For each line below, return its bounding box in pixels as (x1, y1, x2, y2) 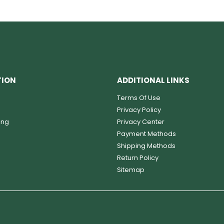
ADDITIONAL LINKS (117, 75, 189, 86)
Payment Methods (117, 129, 176, 139)
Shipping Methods (117, 141, 175, 151)
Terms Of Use (117, 93, 160, 103)
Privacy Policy (117, 105, 161, 115)
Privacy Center (117, 117, 164, 127)
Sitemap (117, 165, 144, 175)
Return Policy (117, 153, 158, 163)
